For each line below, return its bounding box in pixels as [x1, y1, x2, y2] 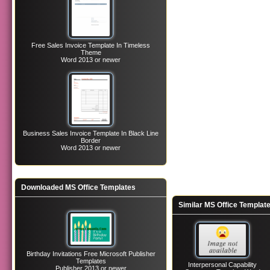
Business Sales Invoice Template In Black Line [23, 130, 159, 137]
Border [81, 137, 101, 144]
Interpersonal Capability [188, 261, 257, 268]
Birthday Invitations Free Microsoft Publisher [26, 250, 155, 258]
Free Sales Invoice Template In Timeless [31, 42, 151, 49]
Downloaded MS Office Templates [21, 183, 136, 192]
